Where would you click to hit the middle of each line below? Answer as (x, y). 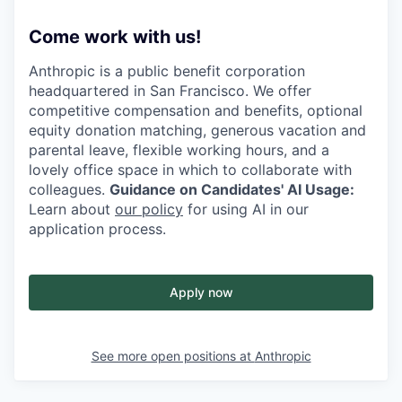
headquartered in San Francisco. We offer (170, 91)
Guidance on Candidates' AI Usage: (232, 190)
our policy (149, 210)
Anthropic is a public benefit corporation (167, 71)
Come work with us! (115, 37)
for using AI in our (246, 210)
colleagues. (69, 190)
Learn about (72, 210)
